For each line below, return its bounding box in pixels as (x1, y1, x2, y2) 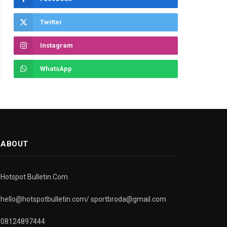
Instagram (40, 42, 73, 50)
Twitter (40, 18, 62, 26)
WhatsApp (40, 65, 72, 73)
